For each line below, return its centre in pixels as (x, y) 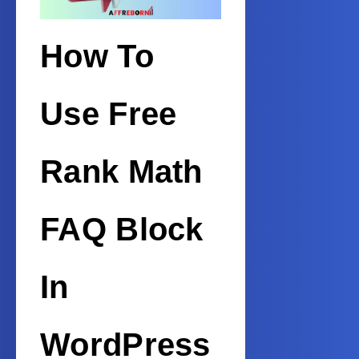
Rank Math (121, 172)
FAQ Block (122, 230)
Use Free (109, 114)
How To (97, 56)
